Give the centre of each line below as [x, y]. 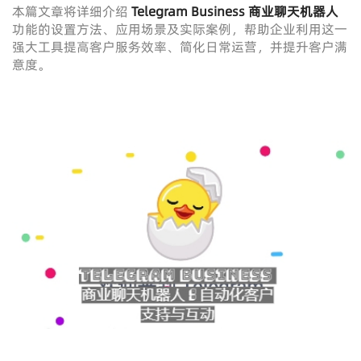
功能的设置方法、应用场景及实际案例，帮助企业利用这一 [180, 29]
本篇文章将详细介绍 [72, 11]
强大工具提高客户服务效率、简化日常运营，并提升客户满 [180, 47]
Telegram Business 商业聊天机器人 [235, 11]
